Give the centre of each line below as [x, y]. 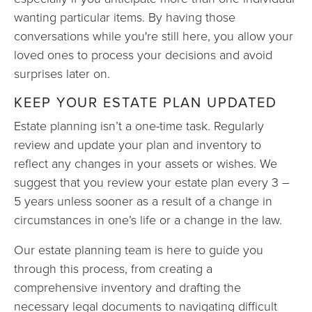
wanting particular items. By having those [125, 17]
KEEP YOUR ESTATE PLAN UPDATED [146, 102]
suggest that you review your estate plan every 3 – [152, 182]
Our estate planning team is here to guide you [139, 249]
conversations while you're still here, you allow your [154, 36]
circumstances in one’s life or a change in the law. [148, 219]
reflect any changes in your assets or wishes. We [146, 163]
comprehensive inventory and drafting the [127, 287]
